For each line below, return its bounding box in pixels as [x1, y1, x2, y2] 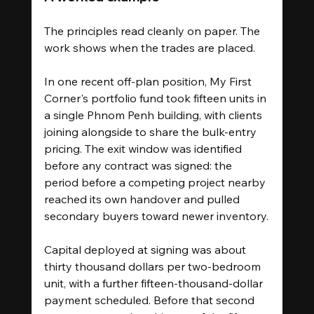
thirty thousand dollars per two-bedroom [43, 259, 264, 273]
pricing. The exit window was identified [43, 141, 245, 156]
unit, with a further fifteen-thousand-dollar [43, 275, 266, 290]
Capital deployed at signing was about [43, 242, 249, 257]
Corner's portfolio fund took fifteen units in [43, 90, 269, 105]
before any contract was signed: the [43, 158, 235, 172]
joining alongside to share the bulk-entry [43, 124, 259, 139]
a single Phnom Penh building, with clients [43, 107, 265, 122]
